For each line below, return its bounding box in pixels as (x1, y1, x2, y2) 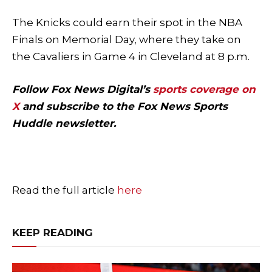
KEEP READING (12, 226, 93, 239)
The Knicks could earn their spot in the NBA (12, 16, 242, 29)
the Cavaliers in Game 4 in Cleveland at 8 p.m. (12, 50, 250, 63)
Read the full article (12, 184, 117, 197)
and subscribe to (19, 100, 113, 112)
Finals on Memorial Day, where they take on (12, 33, 241, 46)
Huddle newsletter (12, 117, 114, 129)
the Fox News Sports (113, 100, 228, 112)
